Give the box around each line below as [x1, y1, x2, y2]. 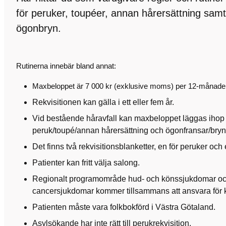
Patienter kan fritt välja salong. [32, 158, 140, 167]
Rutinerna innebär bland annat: [16, 62, 116, 70]
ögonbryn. [16, 23, 61, 34]
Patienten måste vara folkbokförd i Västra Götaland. [32, 203, 215, 211]
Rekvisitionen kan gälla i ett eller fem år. [32, 98, 174, 106]
